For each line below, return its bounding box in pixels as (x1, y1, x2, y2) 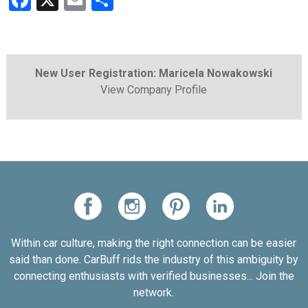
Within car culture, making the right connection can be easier (11, 236, 297, 250)
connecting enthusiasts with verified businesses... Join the (13, 269, 294, 283)
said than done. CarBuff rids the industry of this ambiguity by (9, 253, 299, 266)
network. (133, 286, 175, 299)
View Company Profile (100, 83, 208, 96)
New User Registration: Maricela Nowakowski (35, 67, 273, 80)
